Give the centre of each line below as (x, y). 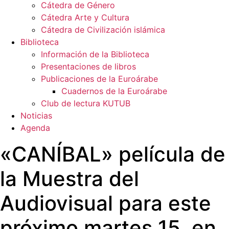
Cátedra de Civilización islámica (103, 30)
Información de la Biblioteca (95, 54)
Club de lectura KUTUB (86, 104)
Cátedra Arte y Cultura (85, 18)
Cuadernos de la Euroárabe (114, 91)
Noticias (36, 116)
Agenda (35, 128)
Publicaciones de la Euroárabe (99, 79)
